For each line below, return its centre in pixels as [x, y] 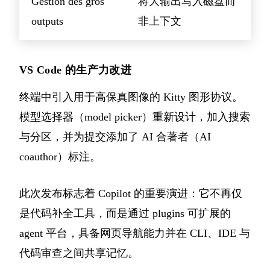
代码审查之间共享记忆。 [79, 253]
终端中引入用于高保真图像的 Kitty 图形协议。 [131, 97]
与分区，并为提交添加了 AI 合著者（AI [115, 137]
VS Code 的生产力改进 [76, 70]
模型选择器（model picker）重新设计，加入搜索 [135, 117]
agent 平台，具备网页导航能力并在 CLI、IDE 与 [135, 233]
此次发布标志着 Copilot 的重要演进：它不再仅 [131, 193]
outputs [47, 21]
